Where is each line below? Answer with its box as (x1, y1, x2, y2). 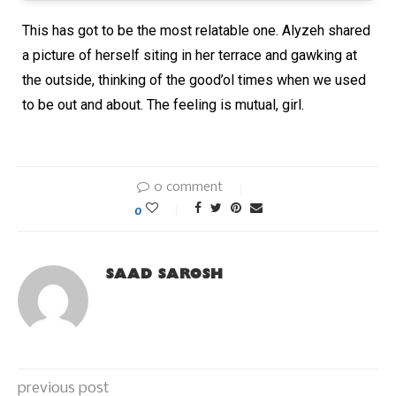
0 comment (154, 180, 223, 195)
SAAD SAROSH (106, 265, 224, 283)
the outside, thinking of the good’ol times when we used (22, 72, 366, 89)
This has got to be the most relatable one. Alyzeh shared (22, 22, 370, 40)
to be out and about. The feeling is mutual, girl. (22, 96, 304, 114)
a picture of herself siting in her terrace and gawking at (22, 47, 357, 65)
